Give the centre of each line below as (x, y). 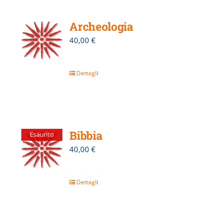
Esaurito (42, 135)
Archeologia (101, 26)
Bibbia (86, 135)
